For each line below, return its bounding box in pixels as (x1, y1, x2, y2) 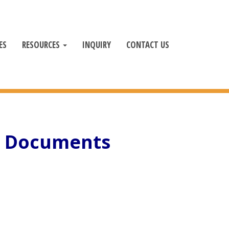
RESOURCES (22, 38, 62, 51)
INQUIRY (82, 38, 111, 51)
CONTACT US (126, 38, 169, 51)
